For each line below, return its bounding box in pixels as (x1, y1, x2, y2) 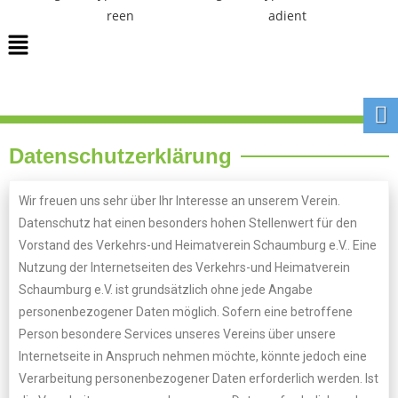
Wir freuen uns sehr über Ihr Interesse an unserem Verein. (19, 194, 340, 208)
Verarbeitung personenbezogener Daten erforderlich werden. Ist (19, 371, 378, 386)
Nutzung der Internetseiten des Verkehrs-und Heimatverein (19, 260, 350, 275)
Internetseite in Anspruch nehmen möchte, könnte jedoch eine (19, 349, 367, 363)
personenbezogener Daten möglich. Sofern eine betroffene (19, 305, 353, 319)
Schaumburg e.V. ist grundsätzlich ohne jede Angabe (19, 283, 313, 297)
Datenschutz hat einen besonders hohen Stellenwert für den (19, 216, 357, 230)
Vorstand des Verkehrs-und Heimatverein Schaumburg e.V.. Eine (19, 238, 377, 252)
